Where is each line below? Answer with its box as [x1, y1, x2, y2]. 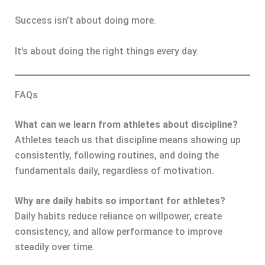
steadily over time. [14, 241, 95, 253]
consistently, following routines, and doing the [14, 149, 219, 161]
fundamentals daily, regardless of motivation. [14, 164, 214, 176]
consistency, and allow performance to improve [14, 226, 222, 238]
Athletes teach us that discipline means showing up [14, 134, 241, 146]
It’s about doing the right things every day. [14, 45, 199, 57]
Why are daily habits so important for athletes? [14, 195, 225, 207]
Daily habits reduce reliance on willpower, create [14, 211, 222, 222]
